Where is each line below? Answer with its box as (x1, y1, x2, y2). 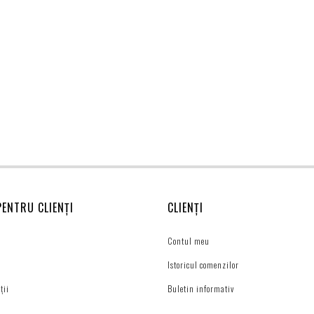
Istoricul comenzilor (168, 259, 239, 271)
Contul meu (168, 235, 210, 247)
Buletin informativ (168, 282, 234, 295)
